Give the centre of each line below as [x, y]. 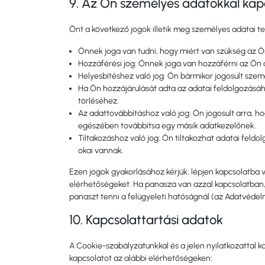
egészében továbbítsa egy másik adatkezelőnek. [167, 126]
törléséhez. [98, 101]
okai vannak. [101, 151]
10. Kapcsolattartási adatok [146, 220]
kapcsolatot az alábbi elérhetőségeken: [141, 258]
